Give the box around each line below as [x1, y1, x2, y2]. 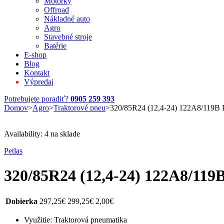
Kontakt [24, 68, 49, 77]
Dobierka [5, 197, 37, 206]
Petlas [4, 146, 22, 155]
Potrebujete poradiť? [4, 94, 70, 103]
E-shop [24, 50, 46, 59]
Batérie [44, 41, 66, 50]
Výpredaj [24, 77, 53, 86]
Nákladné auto [44, 14, 90, 23]
